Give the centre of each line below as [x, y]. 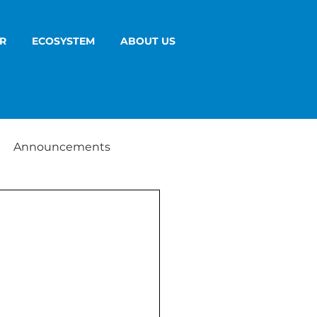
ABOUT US [148, 41]
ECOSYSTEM [63, 41]
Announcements [62, 147]
